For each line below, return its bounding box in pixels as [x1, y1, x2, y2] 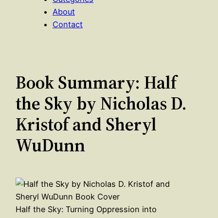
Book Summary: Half [16, 70, 177, 94]
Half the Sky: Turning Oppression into [16, 204, 157, 214]
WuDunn [16, 132, 85, 157]
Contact [53, 19, 83, 29]
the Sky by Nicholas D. [16, 91, 187, 115]
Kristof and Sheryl [16, 111, 157, 136]
